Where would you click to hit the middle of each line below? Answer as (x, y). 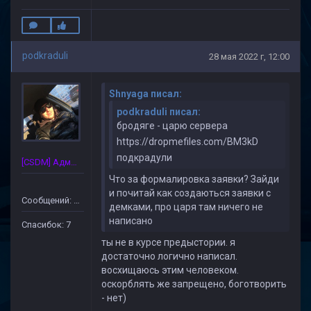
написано (131, 221)
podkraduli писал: (159, 112)
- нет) (114, 298)
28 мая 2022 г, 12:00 (249, 57)
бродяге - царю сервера (172, 126)
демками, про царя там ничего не (186, 207)
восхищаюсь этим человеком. (170, 270)
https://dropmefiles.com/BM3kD (187, 142)
